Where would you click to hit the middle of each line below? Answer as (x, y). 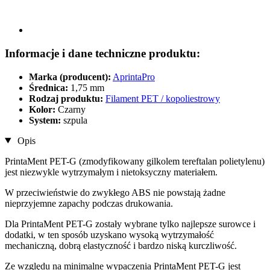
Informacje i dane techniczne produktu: (102, 53)
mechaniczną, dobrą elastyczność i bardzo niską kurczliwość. (121, 245)
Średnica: (50, 87)
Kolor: (43, 109)
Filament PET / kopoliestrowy (163, 98)
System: (46, 120)
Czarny (72, 109)
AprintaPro (134, 77)
